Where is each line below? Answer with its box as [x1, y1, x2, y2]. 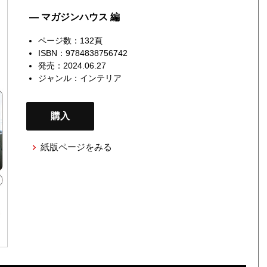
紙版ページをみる [41, 141, 113, 152]
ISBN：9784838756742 [38, 48, 128, 58]
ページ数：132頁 [38, 35, 103, 45]
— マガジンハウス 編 [29, 11, 120, 22]
